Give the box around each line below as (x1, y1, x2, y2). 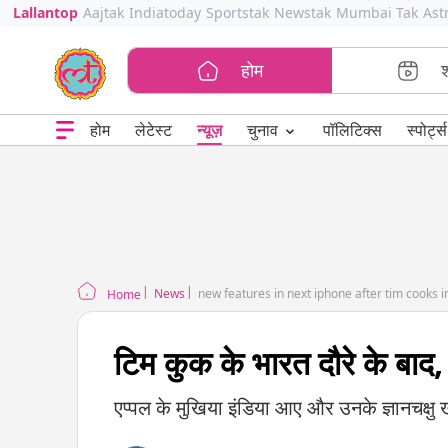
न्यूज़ (196, 119, 222, 141)
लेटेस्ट (134, 119, 172, 141)
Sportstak (205, 3, 269, 22)
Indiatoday (128, 3, 201, 22)
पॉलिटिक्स (322, 119, 382, 141)
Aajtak (82, 3, 124, 22)
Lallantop (12, 3, 78, 22)
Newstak (273, 3, 331, 22)
